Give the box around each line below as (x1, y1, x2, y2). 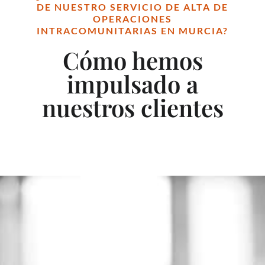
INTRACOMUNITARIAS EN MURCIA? (37, 24, 228, 36)
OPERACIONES (93, 12, 172, 24)
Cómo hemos (62, 44, 203, 76)
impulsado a (67, 67, 198, 99)
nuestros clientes (41, 91, 224, 123)
